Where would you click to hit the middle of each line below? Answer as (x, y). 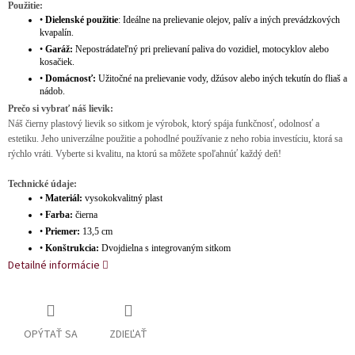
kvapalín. (57, 33)
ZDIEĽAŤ (128, 335)
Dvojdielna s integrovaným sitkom (165, 248)
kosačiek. (57, 62)
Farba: (59, 215)
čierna (85, 215)
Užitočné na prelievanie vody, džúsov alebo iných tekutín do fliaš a (221, 79)
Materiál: (64, 198)
